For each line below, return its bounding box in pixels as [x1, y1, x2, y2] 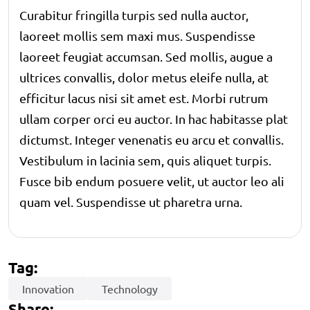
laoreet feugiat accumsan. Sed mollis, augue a [19, 48, 273, 64]
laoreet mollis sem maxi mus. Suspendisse [19, 28, 255, 43]
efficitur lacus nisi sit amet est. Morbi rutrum [19, 90, 268, 105]
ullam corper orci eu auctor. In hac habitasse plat [19, 111, 288, 126]
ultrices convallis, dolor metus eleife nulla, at [19, 69, 268, 84]
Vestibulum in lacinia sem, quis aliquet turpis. [19, 152, 271, 167]
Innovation [22, 281, 74, 295]
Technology [102, 281, 158, 295]
